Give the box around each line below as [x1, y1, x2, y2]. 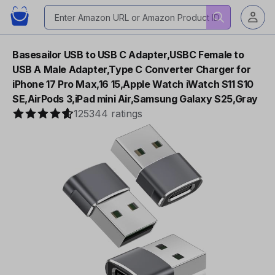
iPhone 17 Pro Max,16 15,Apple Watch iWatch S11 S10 [12, 78, 254, 90]
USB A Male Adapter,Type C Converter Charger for [12, 63, 251, 76]
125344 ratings [74, 107, 142, 120]
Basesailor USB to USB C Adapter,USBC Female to [12, 48, 244, 61]
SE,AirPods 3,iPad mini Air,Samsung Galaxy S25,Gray [12, 93, 258, 105]
